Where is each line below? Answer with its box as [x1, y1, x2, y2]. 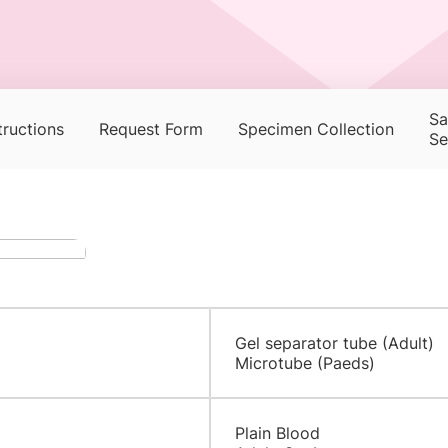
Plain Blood [234, 423, 320, 443]
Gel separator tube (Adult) [234, 333, 434, 353]
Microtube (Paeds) [234, 353, 375, 373]
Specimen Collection [237, 119, 394, 139]
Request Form [98, 119, 203, 139]
